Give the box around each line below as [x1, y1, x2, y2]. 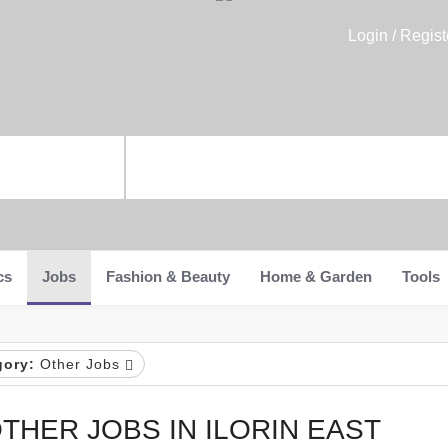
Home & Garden [260, 268, 372, 285]
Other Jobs [34, 356, 125, 372]
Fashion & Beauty [106, 268, 230, 285]
